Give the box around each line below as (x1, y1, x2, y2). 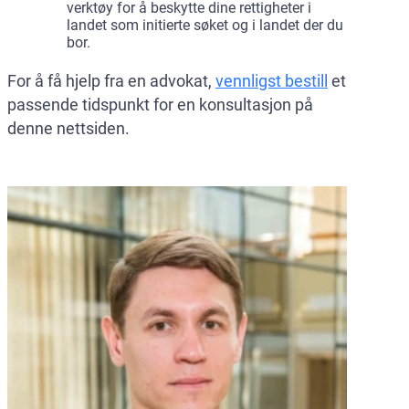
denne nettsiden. (7, 118, 130, 138)
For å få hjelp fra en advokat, (7, 70, 215, 90)
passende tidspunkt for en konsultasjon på (7, 94, 313, 114)
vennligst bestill (215, 70, 328, 90)
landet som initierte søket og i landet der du (67, 16, 343, 34)
